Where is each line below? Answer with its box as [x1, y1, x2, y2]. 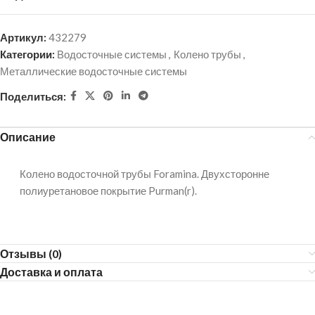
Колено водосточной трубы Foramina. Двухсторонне [20, 167, 269, 180]
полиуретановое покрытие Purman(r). [20, 184, 197, 197]
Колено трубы [174, 48, 241, 60]
